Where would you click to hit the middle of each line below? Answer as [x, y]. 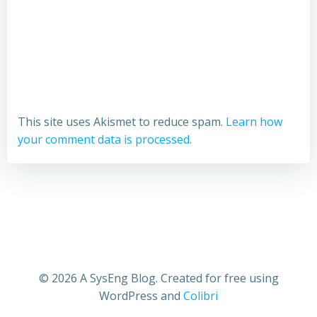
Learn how [254, 122]
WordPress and [141, 296]
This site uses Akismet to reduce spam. [122, 122]
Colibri [201, 296]
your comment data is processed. [105, 139]
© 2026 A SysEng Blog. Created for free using [158, 278]
